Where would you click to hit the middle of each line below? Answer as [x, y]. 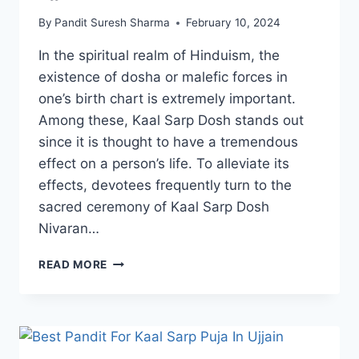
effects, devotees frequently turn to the [165, 186]
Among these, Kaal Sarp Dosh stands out [171, 121]
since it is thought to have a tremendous [168, 142]
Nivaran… [69, 229]
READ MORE [73, 265]
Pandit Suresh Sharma [113, 23]
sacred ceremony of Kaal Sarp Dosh [154, 207]
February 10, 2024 [234, 23]
